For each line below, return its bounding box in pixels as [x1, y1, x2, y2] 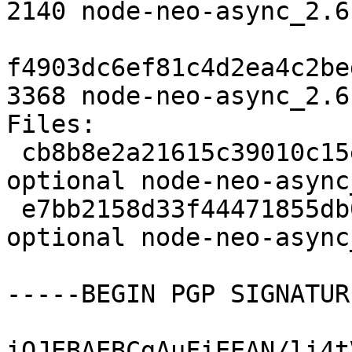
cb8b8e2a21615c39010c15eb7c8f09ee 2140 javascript [6, 138, 21, 167]
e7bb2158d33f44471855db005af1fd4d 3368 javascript [6, 195, 21, 224]
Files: [6, 110, 111, 139]
